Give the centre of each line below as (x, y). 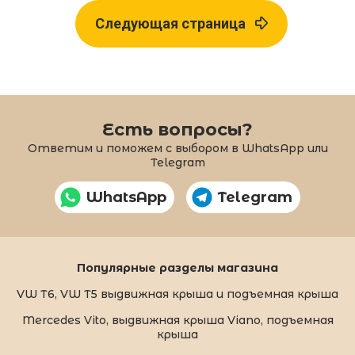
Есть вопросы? (177, 130)
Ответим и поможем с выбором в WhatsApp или (177, 148)
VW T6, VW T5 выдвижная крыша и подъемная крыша (177, 294)
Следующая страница (175, 23)
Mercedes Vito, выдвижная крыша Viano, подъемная (177, 320)
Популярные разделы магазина (177, 268)
